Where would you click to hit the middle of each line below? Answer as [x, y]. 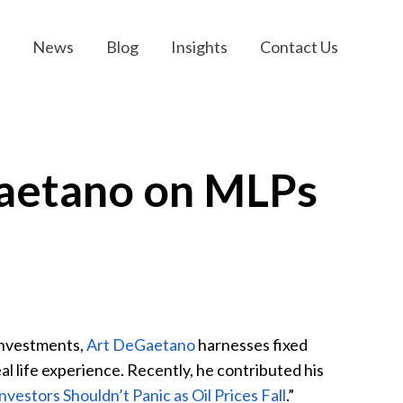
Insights [199, 46]
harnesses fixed [251, 345]
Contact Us [299, 46]
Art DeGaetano [141, 345]
